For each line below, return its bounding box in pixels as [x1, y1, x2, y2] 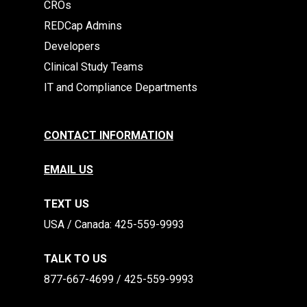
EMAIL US [44, 163, 93, 176]
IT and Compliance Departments [44, 81, 197, 94]
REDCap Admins [44, 19, 122, 32]
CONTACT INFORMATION [44, 129, 173, 142]
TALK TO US [44, 252, 107, 265]
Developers [44, 40, 100, 53]
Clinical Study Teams [44, 60, 143, 73]
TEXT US [44, 197, 89, 210]
